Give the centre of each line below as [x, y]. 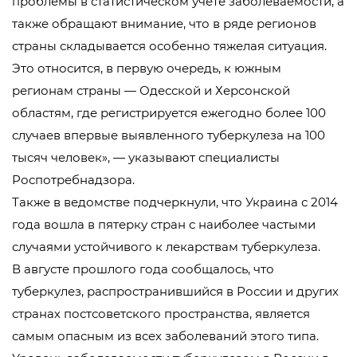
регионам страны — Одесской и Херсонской [151, 90]
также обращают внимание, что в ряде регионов [164, 24]
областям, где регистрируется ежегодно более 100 [169, 113]
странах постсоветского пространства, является [161, 314]
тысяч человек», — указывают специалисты [146, 157]
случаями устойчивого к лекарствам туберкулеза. [166, 247]
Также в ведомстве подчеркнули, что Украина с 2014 [175, 202]
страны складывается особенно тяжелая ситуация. [169, 46]
